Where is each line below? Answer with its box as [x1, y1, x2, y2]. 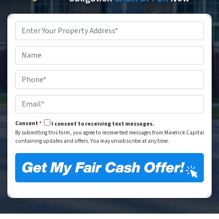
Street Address [15, 40, 43, 46]
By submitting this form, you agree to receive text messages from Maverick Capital [15, 129, 204, 137]
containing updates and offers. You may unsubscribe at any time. [15, 137, 169, 145]
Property [15, 22, 40, 30]
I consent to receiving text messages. [51, 120, 154, 128]
